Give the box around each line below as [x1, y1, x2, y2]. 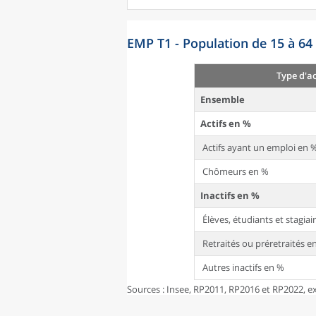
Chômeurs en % [200, 165, 269, 178]
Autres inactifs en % [200, 261, 284, 274]
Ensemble [200, 93, 245, 106]
